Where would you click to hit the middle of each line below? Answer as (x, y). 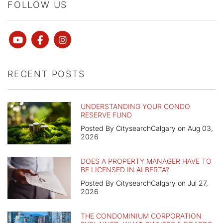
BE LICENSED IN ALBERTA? (125, 169)
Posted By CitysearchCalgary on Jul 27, (144, 183)
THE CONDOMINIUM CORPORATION (141, 216)
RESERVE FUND (106, 114)
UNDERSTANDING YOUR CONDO (135, 106)
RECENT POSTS (46, 74)
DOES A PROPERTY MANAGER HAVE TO (146, 161)
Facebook (63, 39)
